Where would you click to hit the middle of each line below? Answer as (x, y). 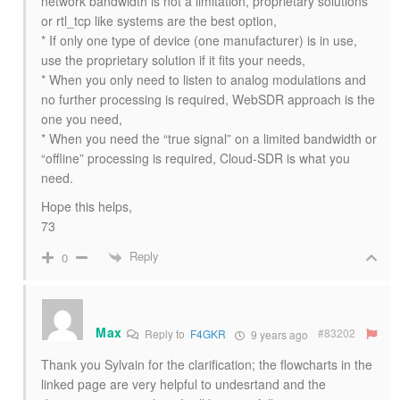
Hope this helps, (87, 207)
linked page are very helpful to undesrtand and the (183, 384)
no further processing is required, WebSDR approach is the (208, 100)
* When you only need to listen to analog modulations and (204, 80)
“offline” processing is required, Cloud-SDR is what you (196, 158)
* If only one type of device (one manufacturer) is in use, (199, 41)
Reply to (167, 334)
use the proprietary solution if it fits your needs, (173, 60)
